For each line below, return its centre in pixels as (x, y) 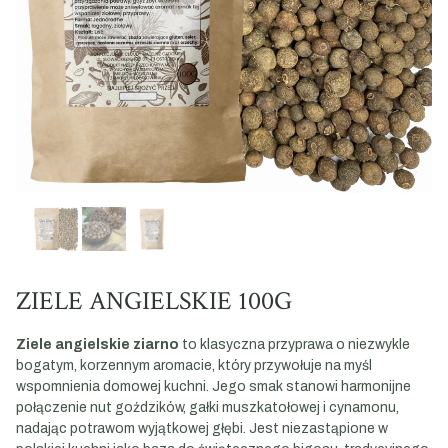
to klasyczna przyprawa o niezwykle (294, 344)
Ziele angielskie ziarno (97, 344)
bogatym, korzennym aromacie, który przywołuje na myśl (194, 365)
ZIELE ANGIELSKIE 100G (154, 301)
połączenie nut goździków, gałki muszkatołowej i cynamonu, (207, 407)
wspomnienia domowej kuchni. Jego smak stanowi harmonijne (213, 386)
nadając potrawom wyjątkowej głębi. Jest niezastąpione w (202, 428)
